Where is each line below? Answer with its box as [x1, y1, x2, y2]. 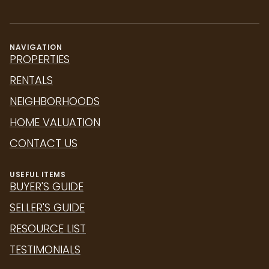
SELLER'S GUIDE [10, 200, 85, 216]
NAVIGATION [10, 42, 62, 53]
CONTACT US [10, 136, 77, 151]
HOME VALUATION [10, 115, 100, 130]
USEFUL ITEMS [10, 169, 65, 180]
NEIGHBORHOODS [10, 94, 100, 109]
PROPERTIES [10, 52, 70, 67]
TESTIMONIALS [10, 242, 80, 258]
